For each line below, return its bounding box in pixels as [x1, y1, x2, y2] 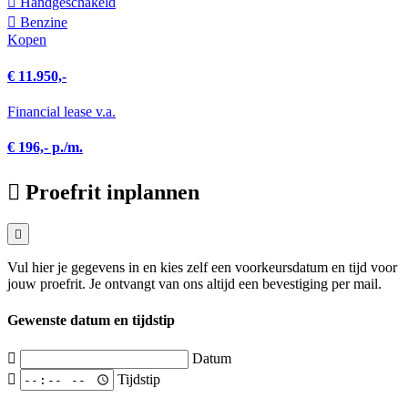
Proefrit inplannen [25, 179, 199, 204]
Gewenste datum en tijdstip [7, 311, 175, 328]
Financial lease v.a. [7, 104, 116, 119]
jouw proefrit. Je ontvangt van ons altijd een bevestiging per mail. [7, 276, 382, 292]
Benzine [16, 15, 67, 31]
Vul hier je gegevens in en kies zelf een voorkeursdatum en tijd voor [7, 260, 397, 276]
